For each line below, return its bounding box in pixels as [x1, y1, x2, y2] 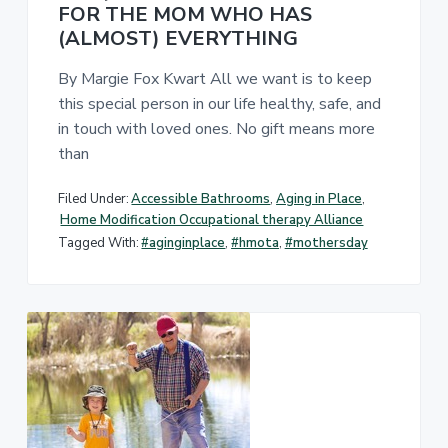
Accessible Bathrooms [131, 189, 271, 208]
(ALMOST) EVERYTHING [57, 24, 298, 52]
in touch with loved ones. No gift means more [57, 117, 375, 140]
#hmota [231, 234, 280, 253]
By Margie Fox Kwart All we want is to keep [57, 67, 372, 90]
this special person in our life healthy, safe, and [57, 92, 381, 115]
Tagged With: [57, 234, 139, 253]
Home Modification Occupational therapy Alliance [60, 210, 364, 229]
